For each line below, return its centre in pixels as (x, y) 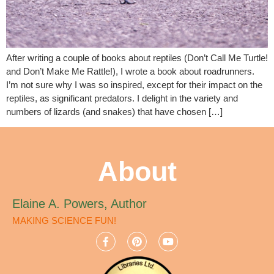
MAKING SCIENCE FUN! (64, 221)
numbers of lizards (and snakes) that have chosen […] (114, 111)
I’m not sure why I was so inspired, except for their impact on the (134, 84)
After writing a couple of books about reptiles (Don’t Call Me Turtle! (137, 57)
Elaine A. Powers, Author (80, 204)
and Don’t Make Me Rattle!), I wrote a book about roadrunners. (130, 71)
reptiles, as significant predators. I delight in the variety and (122, 98)
